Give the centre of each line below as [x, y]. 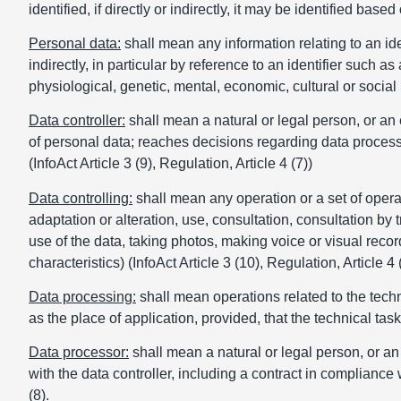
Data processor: [79, 353]
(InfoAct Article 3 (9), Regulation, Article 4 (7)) [171, 164]
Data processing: [82, 297]
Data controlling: [81, 198]
